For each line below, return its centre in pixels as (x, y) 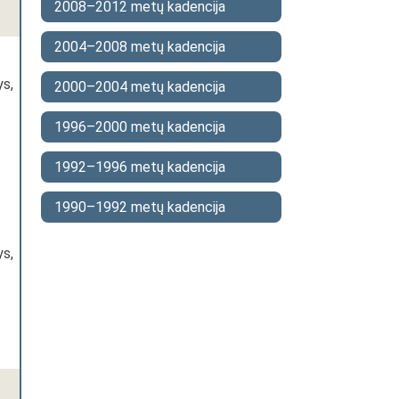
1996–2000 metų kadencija (140, 127)
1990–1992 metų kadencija (140, 207)
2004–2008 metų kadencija (140, 47)
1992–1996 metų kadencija (140, 167)
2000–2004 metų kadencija (140, 87)
